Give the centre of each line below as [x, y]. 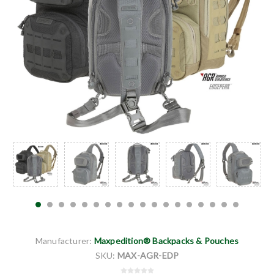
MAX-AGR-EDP [148, 255]
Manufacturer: [64, 240]
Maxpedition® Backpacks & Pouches [166, 240]
